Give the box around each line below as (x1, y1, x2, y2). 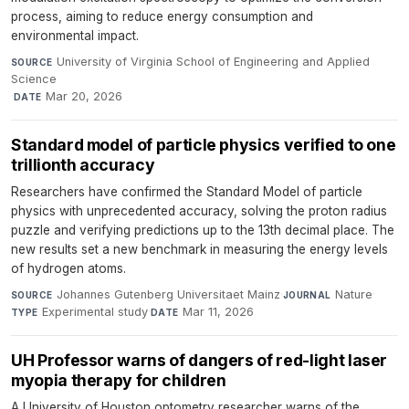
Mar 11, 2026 (183, 305, 255, 320)
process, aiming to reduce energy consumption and (11, 9, 313, 25)
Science (11, 72, 57, 87)
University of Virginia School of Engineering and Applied (56, 55, 370, 69)
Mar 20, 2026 (46, 89, 123, 104)
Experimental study (42, 305, 149, 320)
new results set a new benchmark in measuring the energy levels (11, 242, 388, 257)
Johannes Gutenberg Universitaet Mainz (56, 288, 280, 302)
